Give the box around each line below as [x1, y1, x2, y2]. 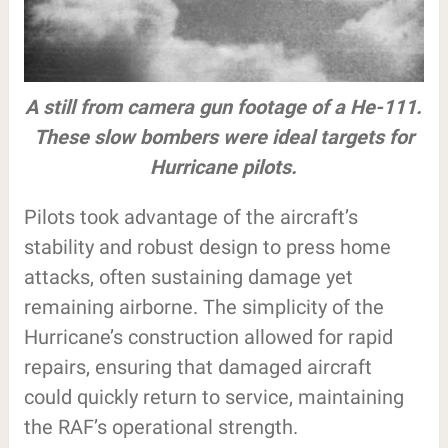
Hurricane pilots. [150, 154, 298, 179]
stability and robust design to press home [23, 234, 391, 259]
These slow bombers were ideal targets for [33, 124, 414, 149]
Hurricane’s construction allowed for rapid [23, 324, 393, 349]
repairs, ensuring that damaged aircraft [23, 354, 372, 379]
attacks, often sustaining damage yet [23, 264, 353, 289]
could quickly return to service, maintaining [23, 384, 404, 409]
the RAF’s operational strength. [23, 414, 298, 439]
